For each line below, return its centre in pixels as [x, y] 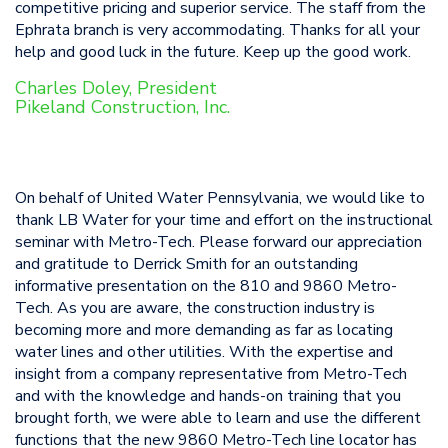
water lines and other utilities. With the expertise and [204, 352]
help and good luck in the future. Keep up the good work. [213, 52]
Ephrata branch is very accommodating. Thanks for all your [217, 30]
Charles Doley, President [116, 88]
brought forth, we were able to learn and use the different [218, 418]
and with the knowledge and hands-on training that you [208, 396]
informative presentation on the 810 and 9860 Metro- [206, 286]
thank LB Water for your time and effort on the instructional [224, 220]
